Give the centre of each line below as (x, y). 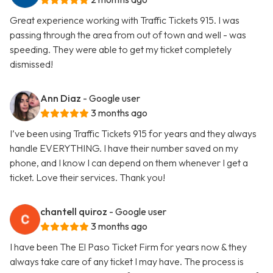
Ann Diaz (61, 98)
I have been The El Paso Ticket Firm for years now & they (128, 247)
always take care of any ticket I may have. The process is (127, 262)
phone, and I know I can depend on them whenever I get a (129, 163)
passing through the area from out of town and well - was (128, 35)
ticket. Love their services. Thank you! (87, 178)
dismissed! (31, 64)
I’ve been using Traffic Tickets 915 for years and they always (133, 134)
